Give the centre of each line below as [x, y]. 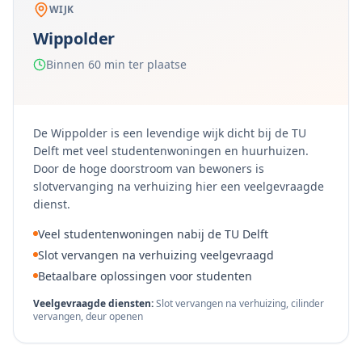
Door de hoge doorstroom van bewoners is [149, 168]
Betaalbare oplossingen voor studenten [145, 276]
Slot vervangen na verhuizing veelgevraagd [156, 255]
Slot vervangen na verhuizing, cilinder [240, 303]
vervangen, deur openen [88, 316]
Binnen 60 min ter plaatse [116, 64]
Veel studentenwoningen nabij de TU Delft [153, 234]
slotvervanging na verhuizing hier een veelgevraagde [179, 186]
